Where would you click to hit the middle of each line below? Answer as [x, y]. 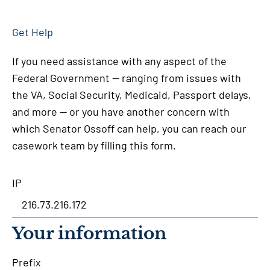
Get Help [33, 32]
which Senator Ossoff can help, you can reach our [129, 128]
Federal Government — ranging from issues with [127, 77]
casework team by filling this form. [94, 145]
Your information [89, 234]
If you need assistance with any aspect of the [119, 61]
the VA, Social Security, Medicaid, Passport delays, [132, 94]
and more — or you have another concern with [121, 111]
